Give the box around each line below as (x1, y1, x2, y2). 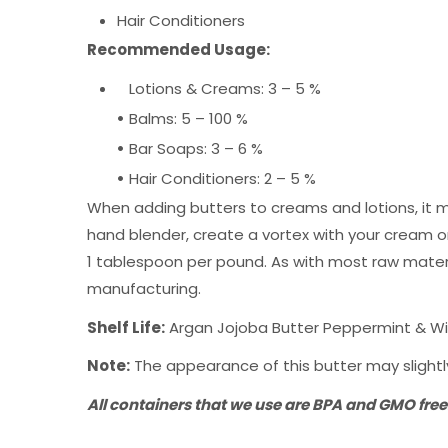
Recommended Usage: (87, 38, 270, 60)
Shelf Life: (87, 316, 165, 338)
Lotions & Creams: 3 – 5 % (117, 78, 321, 100)
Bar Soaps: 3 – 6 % (125, 138, 263, 160)
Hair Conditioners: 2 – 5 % (125, 168, 316, 190)
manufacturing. (87, 278, 201, 300)
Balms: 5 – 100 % (125, 108, 248, 130)
